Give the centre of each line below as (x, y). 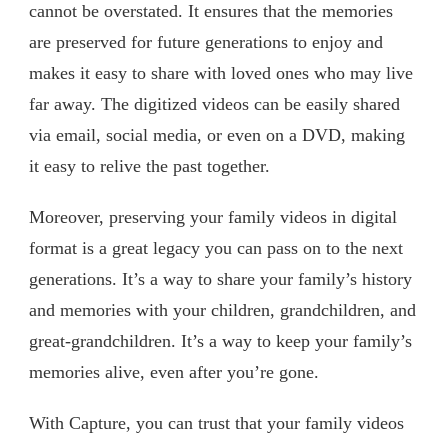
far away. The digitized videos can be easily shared (214, 103)
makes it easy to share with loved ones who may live (221, 72)
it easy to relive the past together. (149, 165)
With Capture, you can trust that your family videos (216, 422)
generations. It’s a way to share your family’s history (220, 278)
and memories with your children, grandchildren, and (222, 309)
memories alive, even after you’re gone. (174, 371)
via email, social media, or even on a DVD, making (217, 134)
